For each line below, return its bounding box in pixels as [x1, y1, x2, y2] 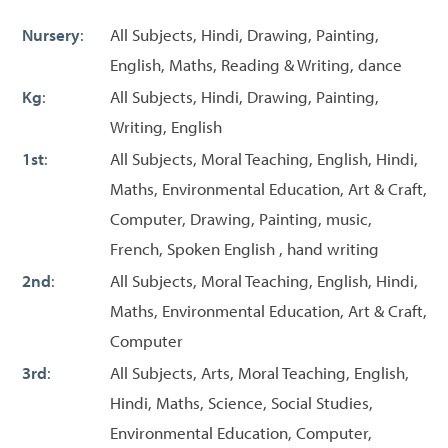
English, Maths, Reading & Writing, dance [110, 53, 402, 75]
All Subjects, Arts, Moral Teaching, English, [110, 361, 409, 383]
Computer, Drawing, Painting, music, [110, 207, 372, 229]
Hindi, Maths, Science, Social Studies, [110, 391, 373, 413]
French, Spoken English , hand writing [110, 237, 379, 259]
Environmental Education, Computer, [110, 421, 372, 443]
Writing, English [110, 115, 222, 137]
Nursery [22, 23, 80, 45]
